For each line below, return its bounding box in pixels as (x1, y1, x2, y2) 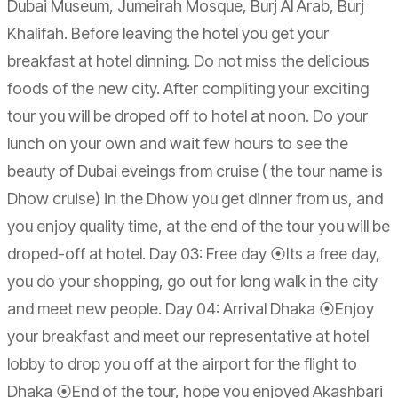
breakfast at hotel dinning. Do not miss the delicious (7, 51, 370, 70)
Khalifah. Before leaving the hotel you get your (7, 23, 329, 43)
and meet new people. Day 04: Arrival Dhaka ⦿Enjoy (7, 298, 374, 318)
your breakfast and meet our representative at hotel (7, 326, 369, 346)
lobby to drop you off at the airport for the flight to (7, 354, 357, 373)
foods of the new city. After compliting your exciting (7, 78, 369, 98)
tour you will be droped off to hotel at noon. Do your (7, 106, 368, 125)
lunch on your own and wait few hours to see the (7, 133, 348, 153)
